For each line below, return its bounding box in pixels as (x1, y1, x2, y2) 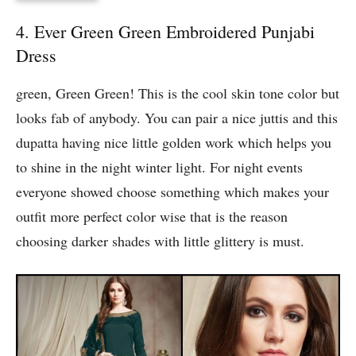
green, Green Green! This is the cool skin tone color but (16, 83, 339, 103)
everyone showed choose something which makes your (16, 182, 329, 202)
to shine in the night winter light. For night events (16, 157, 303, 177)
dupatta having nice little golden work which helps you (16, 133, 331, 153)
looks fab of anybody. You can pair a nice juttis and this (16, 108, 338, 128)
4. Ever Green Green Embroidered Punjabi (16, 20, 315, 44)
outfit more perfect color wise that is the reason (16, 207, 288, 226)
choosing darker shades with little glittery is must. (16, 231, 304, 251)
